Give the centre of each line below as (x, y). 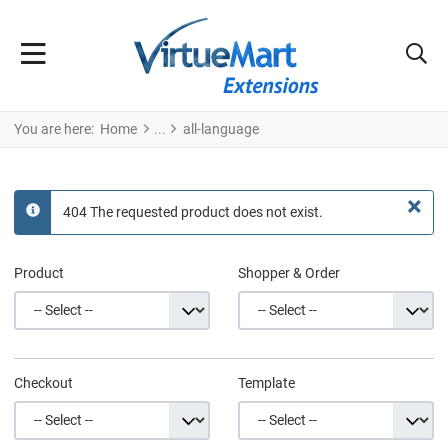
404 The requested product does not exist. (192, 211)
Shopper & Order (289, 272)
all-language (221, 128)
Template (266, 382)
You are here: (57, 128)
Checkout (43, 382)
